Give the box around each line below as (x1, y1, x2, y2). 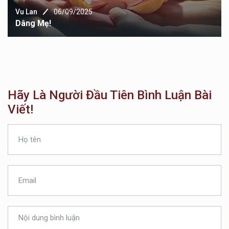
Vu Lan (15, 7, 37, 16)
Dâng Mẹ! (15, 18, 51, 28)
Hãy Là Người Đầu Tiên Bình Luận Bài (8, 87, 212, 102)
